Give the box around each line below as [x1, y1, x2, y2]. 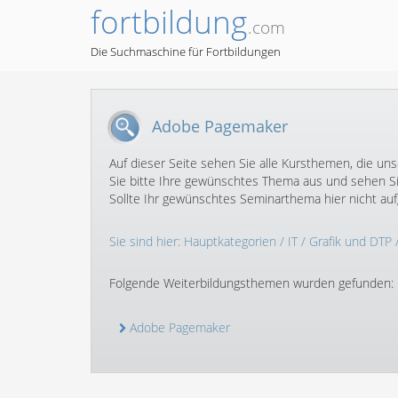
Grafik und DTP [309, 233, 392, 250]
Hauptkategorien [184, 233, 276, 250]
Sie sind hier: [109, 233, 184, 250]
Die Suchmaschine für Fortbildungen [91, 44, 281, 60]
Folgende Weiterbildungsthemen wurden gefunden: [109, 275, 394, 291]
